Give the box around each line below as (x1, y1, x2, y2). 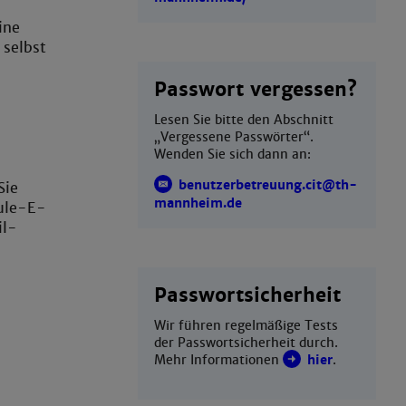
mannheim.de (153, 196, 242, 212)
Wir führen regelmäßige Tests (153, 317, 338, 333)
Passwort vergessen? (153, 76, 357, 101)
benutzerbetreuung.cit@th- (178, 177, 357, 193)
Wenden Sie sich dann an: (153, 146, 311, 162)
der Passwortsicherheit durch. (153, 334, 338, 351)
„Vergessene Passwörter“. (153, 129, 314, 145)
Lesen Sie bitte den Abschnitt (153, 111, 333, 128)
